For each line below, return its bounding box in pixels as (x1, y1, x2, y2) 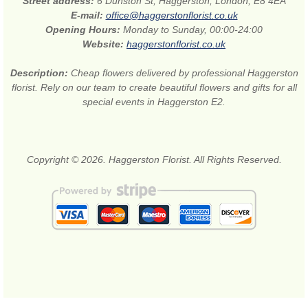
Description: (10, 67, 71, 79)
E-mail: (70, 10, 106, 21)
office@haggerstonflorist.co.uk (105, 10, 238, 21)
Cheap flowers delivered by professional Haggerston (70, 67, 298, 79)
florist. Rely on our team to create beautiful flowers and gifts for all (11, 82, 297, 93)
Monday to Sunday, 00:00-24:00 (123, 24, 263, 36)
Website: (82, 38, 126, 50)
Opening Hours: (45, 24, 123, 36)
